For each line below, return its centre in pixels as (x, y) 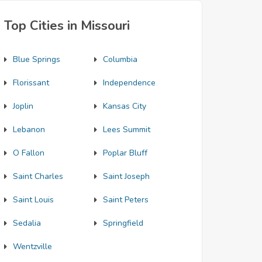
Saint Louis (33, 200)
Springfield (123, 223)
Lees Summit (126, 130)
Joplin (23, 106)
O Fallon (29, 153)
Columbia (120, 59)
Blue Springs (37, 59)
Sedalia (27, 223)
